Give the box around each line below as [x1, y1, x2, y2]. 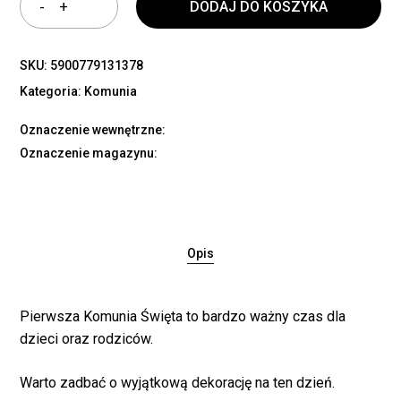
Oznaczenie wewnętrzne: [20, 122, 166, 137]
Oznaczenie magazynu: [20, 145, 158, 160]
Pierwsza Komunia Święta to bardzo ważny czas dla [20, 307, 346, 325]
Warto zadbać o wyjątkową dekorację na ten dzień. [20, 373, 336, 391]
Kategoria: [20, 83, 85, 98]
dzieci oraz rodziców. [20, 329, 154, 347]
